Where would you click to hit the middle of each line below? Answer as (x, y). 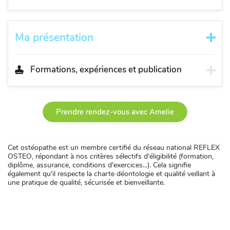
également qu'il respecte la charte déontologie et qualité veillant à (111, 174)
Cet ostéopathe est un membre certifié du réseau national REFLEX (114, 148)
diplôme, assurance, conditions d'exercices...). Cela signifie (99, 165)
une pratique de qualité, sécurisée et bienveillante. (86, 183)
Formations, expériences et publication (106, 69)
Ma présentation (54, 37)
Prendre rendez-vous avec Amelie (115, 112)
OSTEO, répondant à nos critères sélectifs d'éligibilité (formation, (111, 157)
